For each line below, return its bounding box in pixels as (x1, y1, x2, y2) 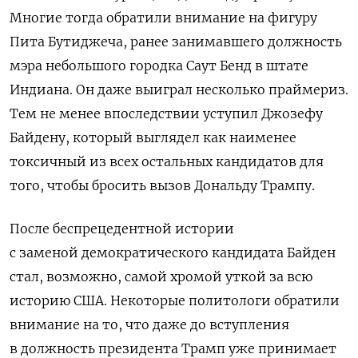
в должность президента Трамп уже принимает (10, 340, 336, 356)
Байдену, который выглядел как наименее (10, 129, 296, 145)
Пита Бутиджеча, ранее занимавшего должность (10, 33, 342, 50)
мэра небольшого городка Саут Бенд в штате (10, 57, 308, 74)
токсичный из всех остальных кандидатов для (10, 153, 324, 169)
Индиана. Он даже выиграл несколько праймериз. (10, 81, 348, 97)
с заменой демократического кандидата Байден (10, 244, 336, 261)
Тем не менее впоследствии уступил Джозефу (10, 105, 323, 121)
